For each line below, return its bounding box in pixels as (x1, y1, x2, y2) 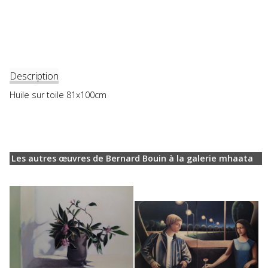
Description (10, 69, 59, 83)
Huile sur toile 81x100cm (10, 89, 106, 101)
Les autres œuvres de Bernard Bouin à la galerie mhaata (11, 153, 253, 165)
